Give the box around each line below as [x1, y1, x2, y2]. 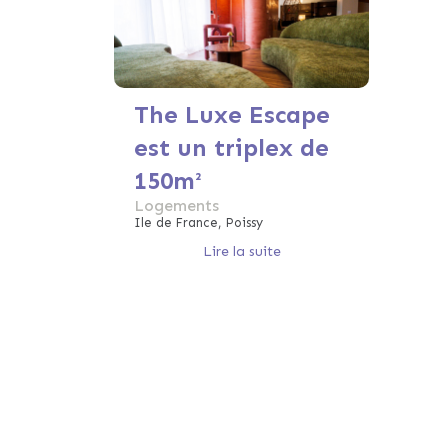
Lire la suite [202, 241, 281, 260]
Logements [134, 196, 219, 215]
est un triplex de [134, 133, 329, 162]
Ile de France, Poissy [134, 215, 263, 230]
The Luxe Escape [134, 100, 330, 129]
